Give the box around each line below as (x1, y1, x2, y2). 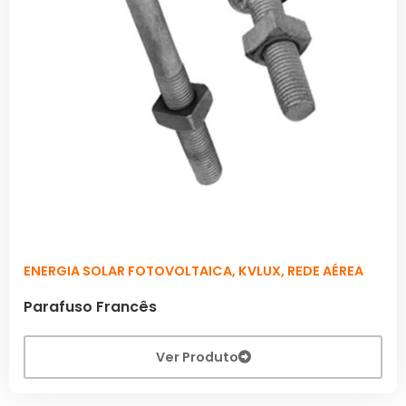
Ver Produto (155, 347, 238, 366)
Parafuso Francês (24, 295, 157, 317)
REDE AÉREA (287, 261, 363, 280)
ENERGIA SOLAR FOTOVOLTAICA (24, 261, 232, 280)
